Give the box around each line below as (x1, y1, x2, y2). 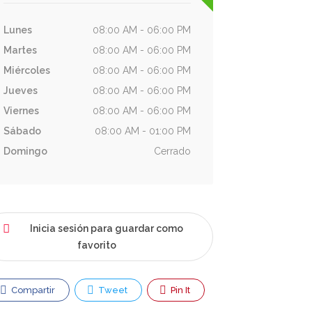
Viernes (3, 105, 39, 116)
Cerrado (153, 146, 191, 157)
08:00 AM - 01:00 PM (94, 125, 191, 136)
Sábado (3, 125, 41, 136)
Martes (3, 45, 37, 56)
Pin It (168, 285, 190, 295)
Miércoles (3, 65, 50, 76)
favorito (77, 240, 117, 251)
